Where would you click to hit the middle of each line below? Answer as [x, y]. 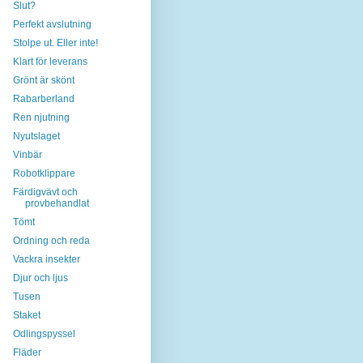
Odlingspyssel [44, 334]
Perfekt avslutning [52, 24]
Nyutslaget [36, 136]
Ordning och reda [51, 241]
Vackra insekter [46, 259]
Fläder [27, 352]
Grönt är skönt [43, 80]
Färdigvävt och [45, 192]
